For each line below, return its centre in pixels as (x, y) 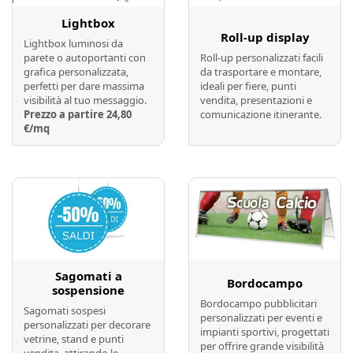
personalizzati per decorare (87, 325)
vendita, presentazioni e (256, 100)
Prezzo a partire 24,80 (78, 115)
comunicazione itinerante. (261, 115)
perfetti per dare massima (84, 86)
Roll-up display (265, 37)
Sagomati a (88, 276)
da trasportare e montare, (261, 72)
